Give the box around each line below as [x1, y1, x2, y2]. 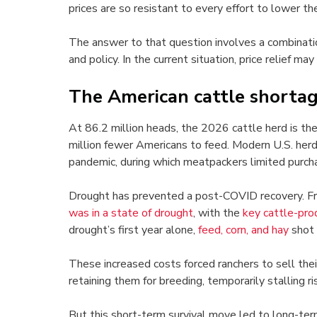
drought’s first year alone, [69, 222, 198, 238]
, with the [193, 205, 243, 221]
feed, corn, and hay [198, 222, 289, 238]
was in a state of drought [69, 205, 193, 221]
